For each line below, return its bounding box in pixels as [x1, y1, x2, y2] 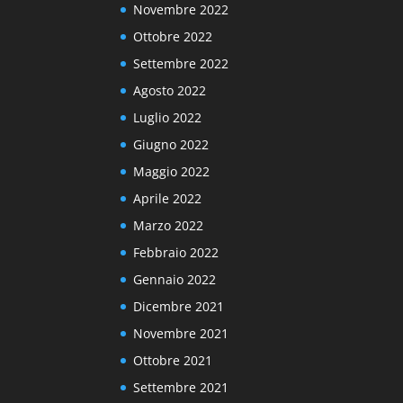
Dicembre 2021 [133, 297, 225, 315]
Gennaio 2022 [133, 270, 217, 288]
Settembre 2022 [133, 54, 229, 72]
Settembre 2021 [133, 378, 229, 396]
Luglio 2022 [133, 108, 202, 126]
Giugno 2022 [133, 135, 210, 153]
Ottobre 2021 [133, 351, 213, 369]
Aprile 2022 [133, 189, 202, 207]
